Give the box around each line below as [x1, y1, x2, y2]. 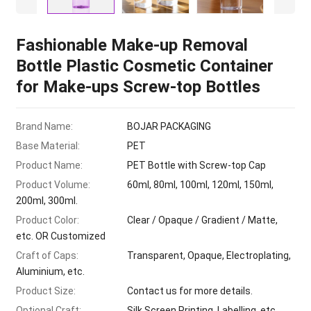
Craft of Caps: [16, 250, 79, 262]
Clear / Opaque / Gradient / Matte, [127, 215, 278, 226]
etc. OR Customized [16, 230, 106, 242]
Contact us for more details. [127, 285, 253, 297]
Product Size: [16, 285, 76, 297]
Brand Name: [16, 121, 74, 133]
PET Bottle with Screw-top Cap [127, 160, 267, 171]
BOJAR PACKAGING [127, 121, 212, 133]
